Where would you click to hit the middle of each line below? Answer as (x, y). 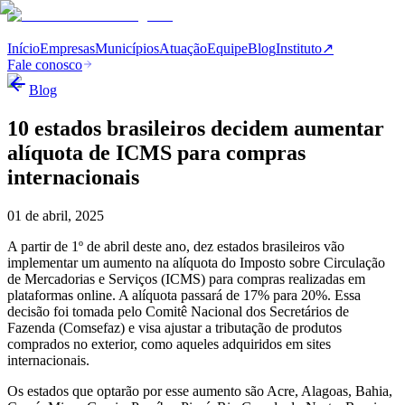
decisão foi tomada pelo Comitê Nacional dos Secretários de (178, 311)
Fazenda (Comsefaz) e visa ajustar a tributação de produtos (174, 327)
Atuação (183, 48)
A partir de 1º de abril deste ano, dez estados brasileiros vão (176, 246)
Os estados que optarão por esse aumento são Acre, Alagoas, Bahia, (200, 391)
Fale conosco (45, 65)
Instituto (299, 48)
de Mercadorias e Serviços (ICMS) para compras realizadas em (186, 278)
